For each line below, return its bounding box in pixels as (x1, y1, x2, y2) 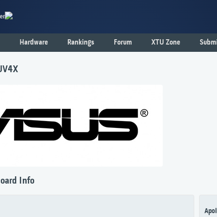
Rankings (67, 38, 94, 47)
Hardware (19, 38, 48, 47)
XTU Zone (151, 38, 180, 47)
